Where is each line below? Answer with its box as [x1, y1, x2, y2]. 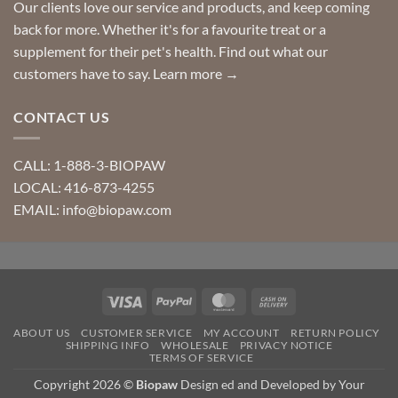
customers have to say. [13, 64, 153, 82]
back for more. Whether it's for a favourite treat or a [13, 20, 326, 37]
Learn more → [153, 64, 239, 82]
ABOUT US [13, 325, 70, 339]
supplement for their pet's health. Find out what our [13, 42, 328, 60]
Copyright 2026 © [33, 376, 136, 392]
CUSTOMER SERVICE [81, 325, 193, 339]
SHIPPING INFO [65, 338, 150, 352]
